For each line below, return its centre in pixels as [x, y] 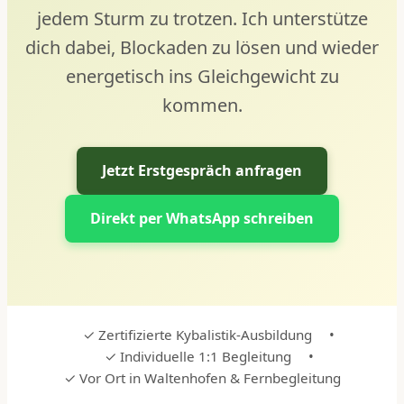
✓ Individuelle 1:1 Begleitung [197, 356]
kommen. [202, 105]
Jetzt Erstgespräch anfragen [202, 170]
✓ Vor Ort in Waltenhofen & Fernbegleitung [202, 377]
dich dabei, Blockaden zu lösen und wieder [202, 47]
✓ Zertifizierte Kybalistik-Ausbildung [197, 334]
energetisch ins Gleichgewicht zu [202, 76]
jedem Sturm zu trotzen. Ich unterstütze [202, 18]
